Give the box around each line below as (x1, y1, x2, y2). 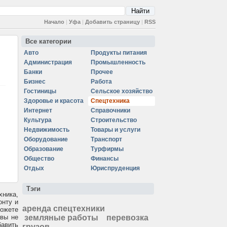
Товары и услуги (91, 126, 140, 133)
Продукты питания (91, 49, 147, 56)
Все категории (25, 37, 71, 45)
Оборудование (24, 136, 68, 143)
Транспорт (91, 136, 122, 143)
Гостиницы (24, 88, 56, 95)
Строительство (91, 117, 137, 124)
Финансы (91, 155, 119, 162)
